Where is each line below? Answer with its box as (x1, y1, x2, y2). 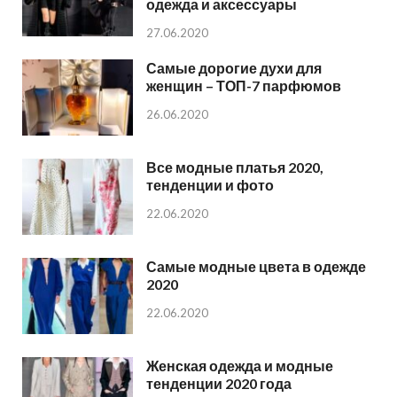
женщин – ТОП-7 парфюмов (146, 76, 341, 94)
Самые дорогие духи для (146, 58, 322, 76)
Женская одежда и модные (146, 357, 333, 375)
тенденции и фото (146, 176, 274, 194)
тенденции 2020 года (146, 375, 292, 393)
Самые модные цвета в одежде (146, 258, 366, 276)
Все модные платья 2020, (146, 159, 323, 176)
